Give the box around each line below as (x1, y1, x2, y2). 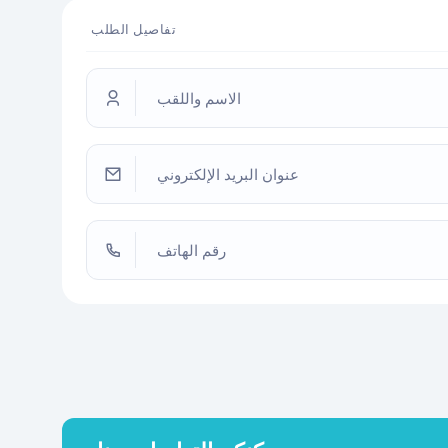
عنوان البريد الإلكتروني (157, 167, 299, 183)
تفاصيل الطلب (91, 24, 176, 37)
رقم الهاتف (157, 243, 226, 259)
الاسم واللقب (157, 91, 241, 107)
